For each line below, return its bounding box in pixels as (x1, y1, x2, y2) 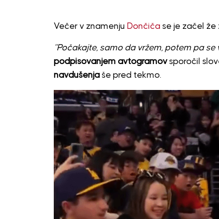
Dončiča (127, 22, 160, 31)
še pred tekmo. (99, 70, 161, 80)
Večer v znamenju (53, 22, 127, 31)
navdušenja (53, 70, 100, 80)
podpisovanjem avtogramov (53, 57, 167, 66)
